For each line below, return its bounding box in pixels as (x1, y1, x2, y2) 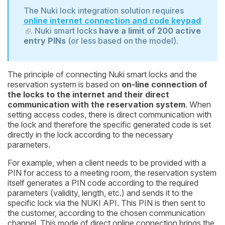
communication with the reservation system (8, 99, 185, 110)
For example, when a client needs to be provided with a (8, 158, 206, 168)
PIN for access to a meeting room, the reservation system (8, 168, 216, 178)
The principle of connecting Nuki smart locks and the (8, 69, 197, 80)
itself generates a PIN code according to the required (8, 178, 198, 188)
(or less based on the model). (66, 36, 178, 46)
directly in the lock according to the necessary (8, 130, 173, 140)
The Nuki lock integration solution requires (24, 6, 184, 16)
